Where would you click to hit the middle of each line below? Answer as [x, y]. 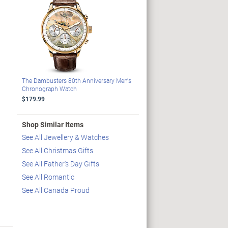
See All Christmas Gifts [57, 151]
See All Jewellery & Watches [65, 137]
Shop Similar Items [52, 125]
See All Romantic [48, 177]
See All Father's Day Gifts [60, 164]
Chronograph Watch [49, 89]
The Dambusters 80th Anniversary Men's [76, 81]
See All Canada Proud [55, 190]
